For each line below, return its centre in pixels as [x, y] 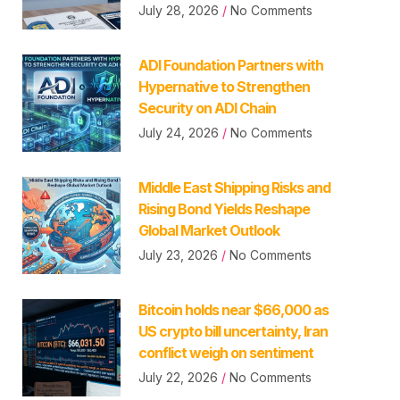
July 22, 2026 [179, 377]
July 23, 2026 [179, 254]
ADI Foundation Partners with [230, 65]
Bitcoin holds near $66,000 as [233, 309]
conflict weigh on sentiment [225, 352]
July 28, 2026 [180, 10]
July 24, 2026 [180, 132]
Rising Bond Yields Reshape [224, 208]
